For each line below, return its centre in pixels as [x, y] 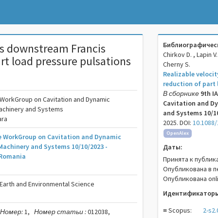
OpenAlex [177, 133]
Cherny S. [176, 64]
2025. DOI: [178, 123]
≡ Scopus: [177, 210]
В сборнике [181, 93]
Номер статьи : [60, 212]
